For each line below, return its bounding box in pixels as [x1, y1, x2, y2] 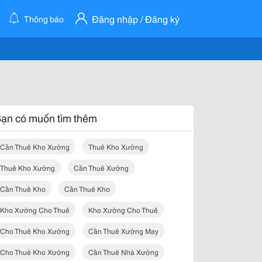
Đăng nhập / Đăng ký [92, 12, 180, 25]
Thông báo [22, 13, 64, 25]
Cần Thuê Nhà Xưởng [88, 247, 158, 257]
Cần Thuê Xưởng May [88, 226, 158, 236]
